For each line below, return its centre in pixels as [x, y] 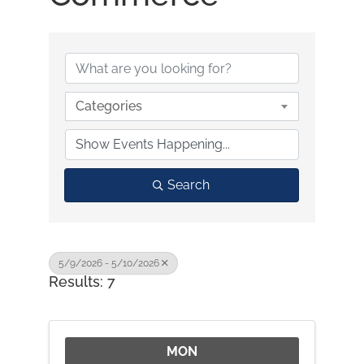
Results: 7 [82, 282]
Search [189, 185]
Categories [108, 106]
